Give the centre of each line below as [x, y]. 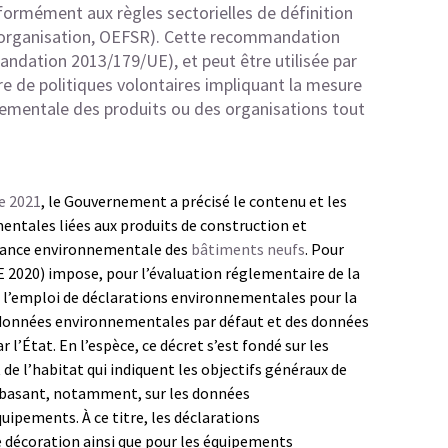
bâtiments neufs [248, 249]
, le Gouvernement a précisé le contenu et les [194, 201]
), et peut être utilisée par [262, 60]
